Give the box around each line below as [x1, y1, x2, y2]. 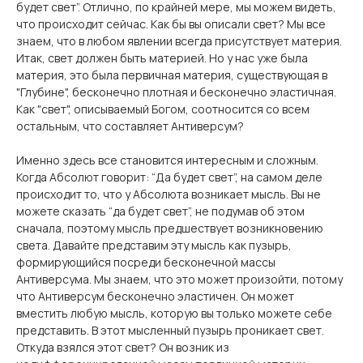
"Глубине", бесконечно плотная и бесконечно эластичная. [16, 84, 336, 100]
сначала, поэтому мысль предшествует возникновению [16, 220, 323, 236]
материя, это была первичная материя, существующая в [16, 67, 327, 83]
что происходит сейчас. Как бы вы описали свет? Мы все [16, 16, 326, 32]
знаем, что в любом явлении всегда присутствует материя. [16, 33, 342, 49]
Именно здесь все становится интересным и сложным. [16, 152, 318, 168]
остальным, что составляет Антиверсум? [16, 118, 244, 134]
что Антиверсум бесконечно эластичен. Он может [16, 288, 294, 304]
